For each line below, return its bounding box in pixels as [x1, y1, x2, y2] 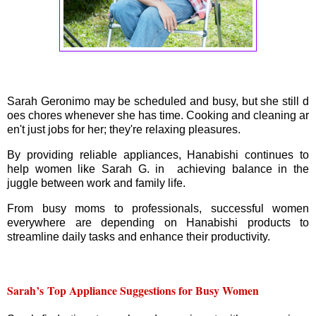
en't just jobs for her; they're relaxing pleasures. [7, 123, 241, 136]
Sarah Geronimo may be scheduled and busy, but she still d [7, 95, 309, 108]
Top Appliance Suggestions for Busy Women [47, 281, 259, 298]
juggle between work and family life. [7, 177, 186, 190]
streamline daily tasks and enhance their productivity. [7, 230, 270, 243]
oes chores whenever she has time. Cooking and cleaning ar [7, 109, 309, 122]
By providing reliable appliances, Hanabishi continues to [7, 149, 309, 162]
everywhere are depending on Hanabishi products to [7, 216, 309, 229]
